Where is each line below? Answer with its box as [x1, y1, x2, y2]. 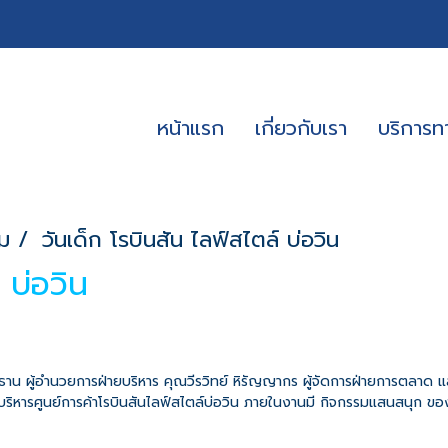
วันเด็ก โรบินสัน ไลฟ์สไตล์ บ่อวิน [42, 223, 339, 256]
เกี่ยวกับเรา [255, 113, 348, 143]
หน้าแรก [157, 113, 225, 143]
